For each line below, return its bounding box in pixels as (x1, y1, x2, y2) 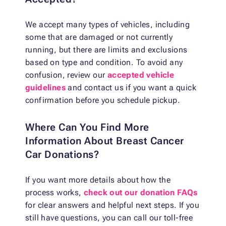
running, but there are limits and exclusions (25, 45, 188, 55)
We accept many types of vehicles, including (25, 20, 190, 30)
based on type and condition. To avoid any (25, 58, 183, 68)
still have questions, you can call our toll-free (25, 213, 193, 223)
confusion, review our (25, 70, 107, 80)
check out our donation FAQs (84, 188, 198, 198)
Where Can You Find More (25, 121, 149, 134)
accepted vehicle (107, 70, 175, 80)
